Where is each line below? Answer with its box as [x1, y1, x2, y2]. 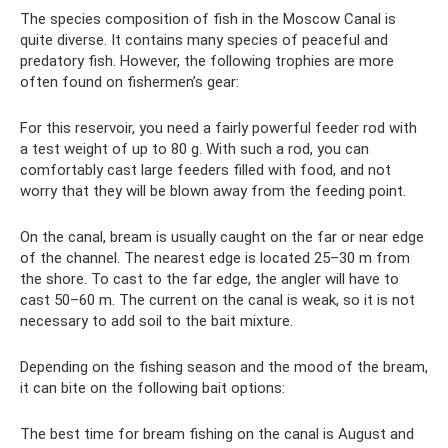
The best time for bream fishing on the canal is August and [20, 425, 414, 444]
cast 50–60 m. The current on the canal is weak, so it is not [20, 291, 415, 310]
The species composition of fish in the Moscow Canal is [20, 10, 396, 29]
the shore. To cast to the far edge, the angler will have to [20, 270, 399, 289]
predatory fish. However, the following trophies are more [20, 52, 394, 71]
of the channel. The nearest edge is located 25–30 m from [20, 249, 410, 268]
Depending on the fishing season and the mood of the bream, [20, 358, 428, 377]
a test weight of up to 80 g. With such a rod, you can [20, 140, 369, 159]
